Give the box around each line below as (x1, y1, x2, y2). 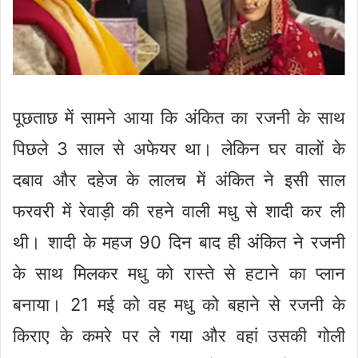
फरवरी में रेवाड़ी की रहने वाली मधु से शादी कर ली (13, 201, 345, 222)
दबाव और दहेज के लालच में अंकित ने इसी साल (13, 169, 345, 191)
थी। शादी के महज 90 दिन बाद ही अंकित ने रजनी (13, 232, 345, 253)
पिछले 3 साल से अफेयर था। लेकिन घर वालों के (13, 138, 345, 160)
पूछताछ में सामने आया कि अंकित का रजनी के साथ (13, 107, 345, 129)
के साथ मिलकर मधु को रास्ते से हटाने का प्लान (13, 263, 345, 284)
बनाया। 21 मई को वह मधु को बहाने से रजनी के (13, 294, 345, 316)
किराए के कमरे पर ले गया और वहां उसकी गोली (13, 325, 345, 347)
